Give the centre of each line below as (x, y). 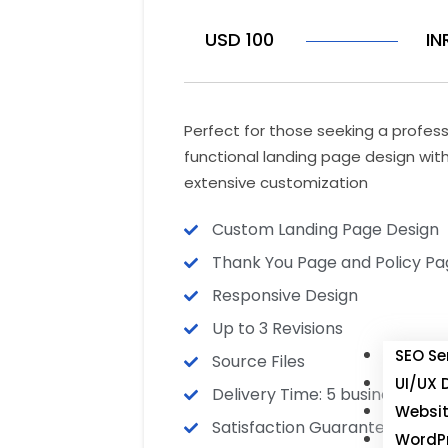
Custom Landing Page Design (325, 229)
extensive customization (276, 182)
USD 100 (240, 39)
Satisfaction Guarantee (303, 427)
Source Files (258, 361)
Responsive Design (284, 295)
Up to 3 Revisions (277, 328)
